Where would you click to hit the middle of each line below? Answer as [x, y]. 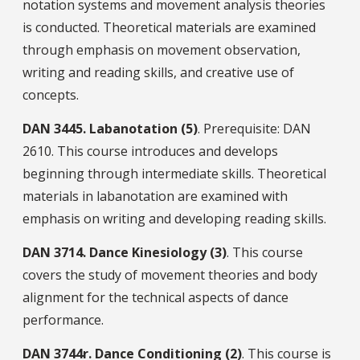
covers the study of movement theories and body [170, 275]
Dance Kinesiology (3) [158, 253]
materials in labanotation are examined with [155, 196]
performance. [63, 320]
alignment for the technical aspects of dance [155, 298]
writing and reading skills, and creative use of [158, 73]
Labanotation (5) [143, 129]
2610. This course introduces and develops [150, 151]
